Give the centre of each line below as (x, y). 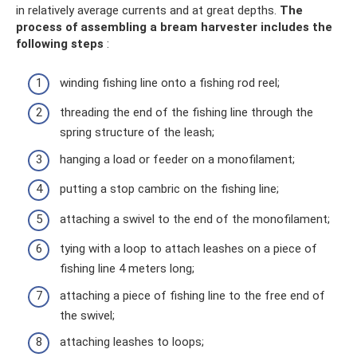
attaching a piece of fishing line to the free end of (192, 295)
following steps (60, 44)
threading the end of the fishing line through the (186, 113)
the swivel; (87, 315)
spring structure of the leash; (137, 133)
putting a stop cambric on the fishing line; (169, 189)
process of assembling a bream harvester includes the (174, 27)
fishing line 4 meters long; (127, 269)
